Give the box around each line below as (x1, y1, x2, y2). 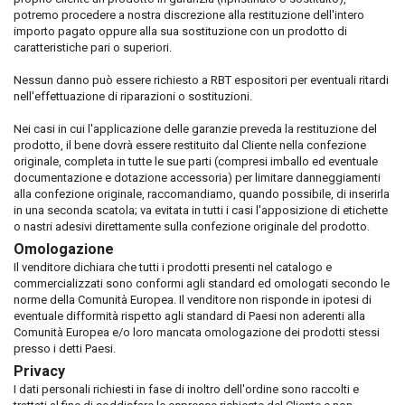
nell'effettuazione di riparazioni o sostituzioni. (14, 89, 252, 103)
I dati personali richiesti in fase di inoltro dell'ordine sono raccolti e (14, 382, 359, 396)
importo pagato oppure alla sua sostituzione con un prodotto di (14, 24, 347, 38)
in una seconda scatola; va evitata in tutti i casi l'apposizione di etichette (14, 203, 388, 217)
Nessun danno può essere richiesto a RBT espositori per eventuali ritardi (14, 73, 389, 87)
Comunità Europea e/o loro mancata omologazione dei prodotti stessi (14, 325, 380, 339)
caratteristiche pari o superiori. (14, 41, 172, 54)
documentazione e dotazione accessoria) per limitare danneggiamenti (14, 171, 381, 184)
